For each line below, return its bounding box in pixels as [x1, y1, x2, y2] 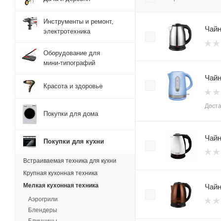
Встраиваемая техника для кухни [23, 157, 116, 165]
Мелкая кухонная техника [23, 182, 99, 189]
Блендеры [28, 207, 57, 214]
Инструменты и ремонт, [43, 18, 113, 26]
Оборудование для [43, 49, 100, 57]
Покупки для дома [43, 110, 98, 117]
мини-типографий [43, 59, 95, 67]
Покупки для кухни [43, 137, 104, 145]
